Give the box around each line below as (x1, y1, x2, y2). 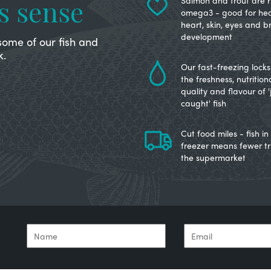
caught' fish (181, 97, 226, 109)
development (181, 30, 232, 42)
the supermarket (181, 151, 246, 163)
